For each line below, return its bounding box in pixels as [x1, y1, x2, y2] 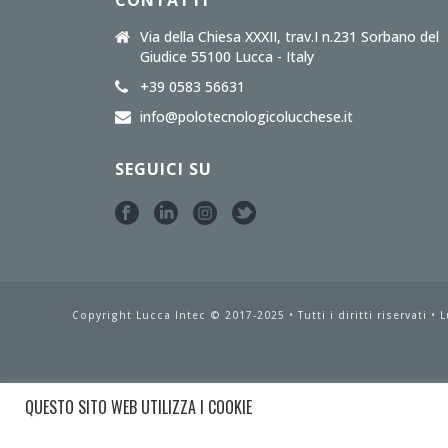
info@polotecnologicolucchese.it [140, 107, 354, 126]
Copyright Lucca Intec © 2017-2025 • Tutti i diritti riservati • [72, 308, 440, 322]
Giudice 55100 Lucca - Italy [140, 47, 315, 66]
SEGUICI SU [115, 158, 213, 180]
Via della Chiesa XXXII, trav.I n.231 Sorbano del [140, 27, 440, 46]
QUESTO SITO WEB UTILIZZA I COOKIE [25, 395, 252, 419]
